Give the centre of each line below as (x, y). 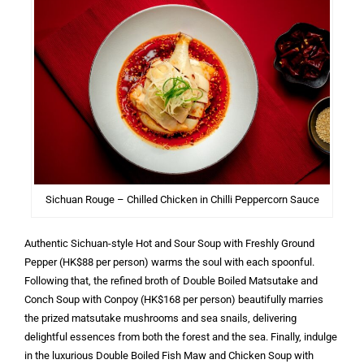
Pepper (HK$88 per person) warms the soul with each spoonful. (169, 262)
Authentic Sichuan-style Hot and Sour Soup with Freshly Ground (169, 243)
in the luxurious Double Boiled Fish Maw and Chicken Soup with (169, 355)
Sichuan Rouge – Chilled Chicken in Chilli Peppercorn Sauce (182, 199)
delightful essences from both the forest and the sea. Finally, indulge (181, 336)
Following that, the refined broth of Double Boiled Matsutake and (171, 280)
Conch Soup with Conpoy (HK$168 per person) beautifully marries (174, 299)
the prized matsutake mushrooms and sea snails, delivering (160, 318)
